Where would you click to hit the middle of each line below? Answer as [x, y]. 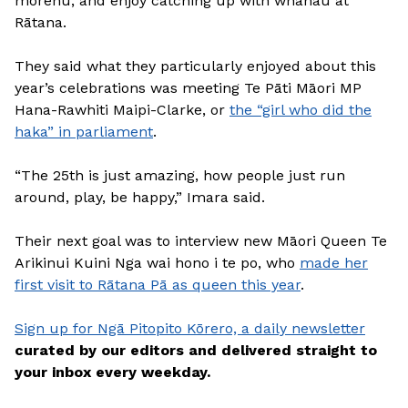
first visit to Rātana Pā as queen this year [158, 284]
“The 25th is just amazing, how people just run [180, 175]
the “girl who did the [301, 109]
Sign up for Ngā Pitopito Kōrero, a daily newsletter [190, 328]
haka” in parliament [84, 131]
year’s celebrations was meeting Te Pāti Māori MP [188, 87]
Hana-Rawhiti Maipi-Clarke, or [122, 109]
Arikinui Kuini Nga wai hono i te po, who [157, 262]
